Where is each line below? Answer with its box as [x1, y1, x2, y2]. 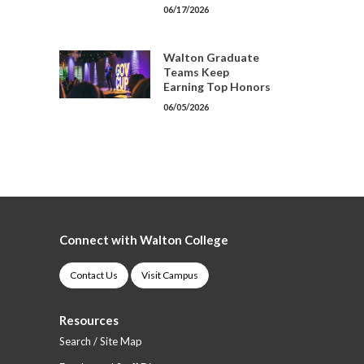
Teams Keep [163, 65, 229, 79]
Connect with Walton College [59, 232, 228, 247]
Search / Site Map [59, 335, 142, 348]
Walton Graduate [163, 50, 259, 64]
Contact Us [70, 269, 118, 281]
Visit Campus [141, 269, 198, 281]
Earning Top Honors [163, 80, 271, 93]
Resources [59, 313, 119, 327]
